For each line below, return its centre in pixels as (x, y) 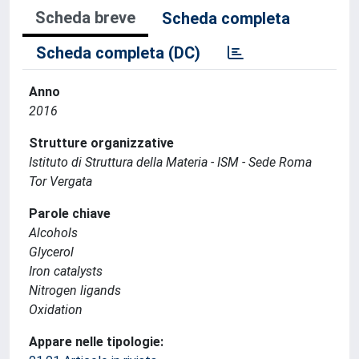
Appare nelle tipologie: (96, 342)
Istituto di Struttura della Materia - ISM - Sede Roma (170, 162)
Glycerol (51, 252)
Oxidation (56, 310)
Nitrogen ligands (75, 290)
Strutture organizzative (101, 143)
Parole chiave (70, 214)
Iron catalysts (66, 271)
